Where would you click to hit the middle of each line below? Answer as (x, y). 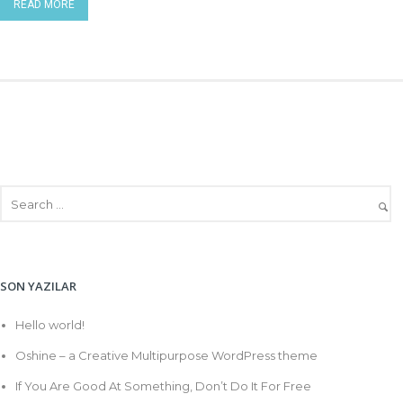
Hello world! (49, 325)
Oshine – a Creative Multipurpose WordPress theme (166, 356)
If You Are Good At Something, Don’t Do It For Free (163, 386)
